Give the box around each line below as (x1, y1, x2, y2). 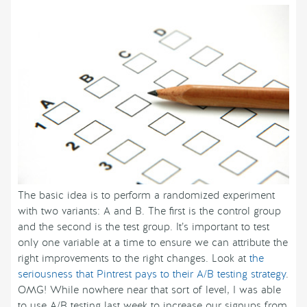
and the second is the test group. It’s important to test (18, 220, 269, 234)
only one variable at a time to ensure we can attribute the (18, 236, 288, 250)
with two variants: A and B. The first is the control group (18, 204, 281, 219)
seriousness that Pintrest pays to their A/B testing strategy (18, 267, 286, 282)
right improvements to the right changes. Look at (18, 251, 249, 266)
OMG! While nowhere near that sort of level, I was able (18, 283, 281, 297)
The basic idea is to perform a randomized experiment (18, 188, 275, 203)
